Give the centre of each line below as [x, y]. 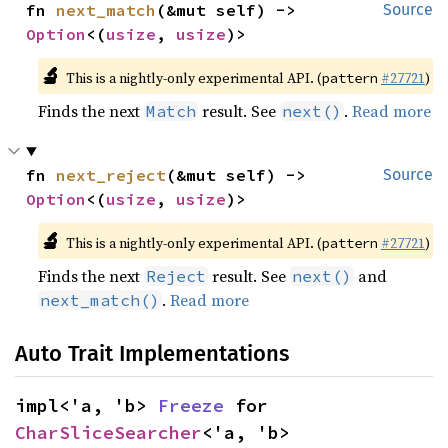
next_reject [111, 175]
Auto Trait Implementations [152, 353]
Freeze [191, 405]
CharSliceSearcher [108, 432]
